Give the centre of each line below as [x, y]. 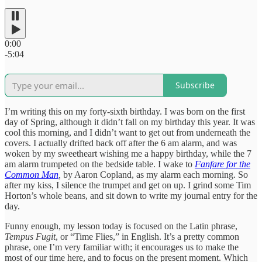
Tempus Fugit [30, 236]
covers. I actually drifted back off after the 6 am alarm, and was [121, 143]
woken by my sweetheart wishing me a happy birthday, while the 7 [128, 153]
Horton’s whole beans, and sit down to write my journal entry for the [131, 195]
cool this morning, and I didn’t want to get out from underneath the [127, 132]
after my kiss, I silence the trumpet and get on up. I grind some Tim [128, 185]
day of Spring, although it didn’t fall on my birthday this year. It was [130, 122]
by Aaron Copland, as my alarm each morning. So [154, 174]
